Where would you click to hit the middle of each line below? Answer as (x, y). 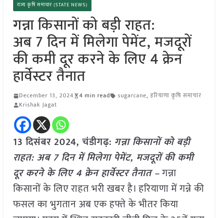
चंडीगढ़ (95, 142)
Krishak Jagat (38, 105)
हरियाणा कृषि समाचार (176, 96)
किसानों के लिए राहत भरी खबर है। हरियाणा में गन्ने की (109, 189)
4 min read (94, 96)
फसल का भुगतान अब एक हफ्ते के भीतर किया (96, 205)
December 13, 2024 (46, 96)
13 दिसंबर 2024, (47, 142)
